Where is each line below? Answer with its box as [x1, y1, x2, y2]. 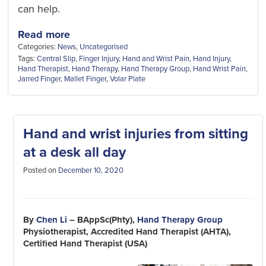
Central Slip [37, 53, 76, 64]
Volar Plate [110, 74, 146, 84]
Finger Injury [79, 53, 119, 64]
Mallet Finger [64, 74, 107, 84]
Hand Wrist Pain [193, 64, 246, 74]
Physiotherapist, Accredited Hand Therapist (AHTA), [23, 226, 231, 237]
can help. [18, 2, 61, 16]
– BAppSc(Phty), [66, 214, 137, 226]
